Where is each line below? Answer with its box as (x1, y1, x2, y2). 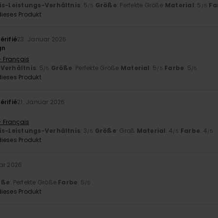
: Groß (116, 126, 137, 135)
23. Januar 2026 (17, 35, 67, 43)
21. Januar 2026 (17, 97, 65, 106)
